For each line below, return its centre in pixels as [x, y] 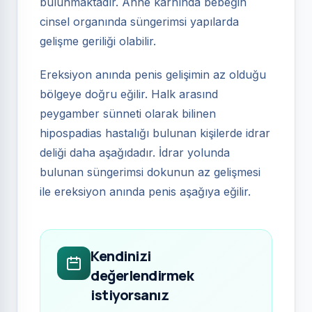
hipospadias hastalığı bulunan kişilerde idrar [155, 133]
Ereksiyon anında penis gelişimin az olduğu [153, 75]
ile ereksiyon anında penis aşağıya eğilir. [145, 192]
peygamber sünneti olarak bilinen [128, 114]
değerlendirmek [142, 275]
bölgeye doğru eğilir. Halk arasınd [129, 94]
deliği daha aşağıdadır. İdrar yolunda [135, 153]
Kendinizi [121, 256]
